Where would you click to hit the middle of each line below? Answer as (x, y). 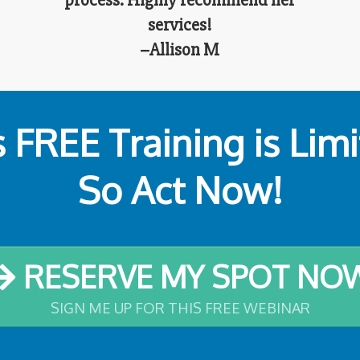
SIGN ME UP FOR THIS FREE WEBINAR (180, 307)
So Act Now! (180, 189)
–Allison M (180, 50)
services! (180, 25)
